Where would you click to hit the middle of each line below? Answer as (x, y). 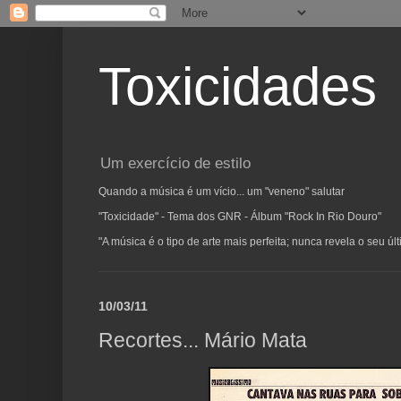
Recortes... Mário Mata (203, 340)
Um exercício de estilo (175, 164)
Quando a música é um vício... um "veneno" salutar (222, 192)
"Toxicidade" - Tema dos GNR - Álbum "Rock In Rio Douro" (240, 217)
